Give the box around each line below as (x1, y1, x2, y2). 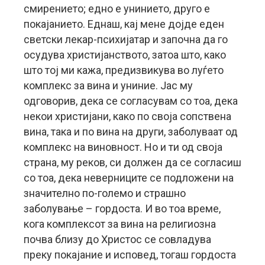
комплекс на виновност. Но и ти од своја (24, 141, 222, 153)
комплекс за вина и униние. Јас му (24, 79, 193, 92)
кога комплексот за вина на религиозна (24, 218, 216, 230)
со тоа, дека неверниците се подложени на (24, 172, 234, 184)
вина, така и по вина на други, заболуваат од (24, 125, 238, 138)
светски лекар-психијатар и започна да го (24, 33, 228, 46)
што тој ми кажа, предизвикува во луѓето (24, 64, 224, 76)
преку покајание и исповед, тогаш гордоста (24, 248, 236, 261)
